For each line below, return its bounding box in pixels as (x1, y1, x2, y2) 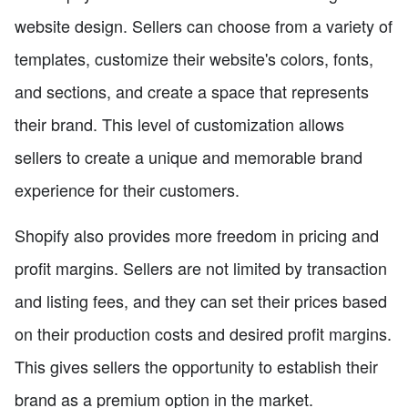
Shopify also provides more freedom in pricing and (15, 223, 379, 248)
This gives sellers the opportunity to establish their (15, 354, 378, 379)
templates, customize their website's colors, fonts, (15, 46, 373, 71)
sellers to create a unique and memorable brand (15, 145, 362, 169)
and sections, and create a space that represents (15, 79, 369, 104)
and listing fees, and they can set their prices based (15, 289, 387, 313)
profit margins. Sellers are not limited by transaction (15, 256, 387, 280)
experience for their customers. (15, 178, 240, 202)
